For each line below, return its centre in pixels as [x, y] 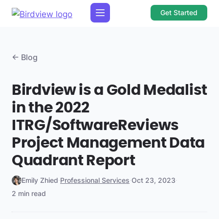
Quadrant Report [74, 161]
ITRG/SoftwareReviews [96, 126]
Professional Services [95, 180]
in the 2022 [51, 108]
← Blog [25, 57]
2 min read [29, 193]
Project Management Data [109, 143]
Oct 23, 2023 [153, 180]
